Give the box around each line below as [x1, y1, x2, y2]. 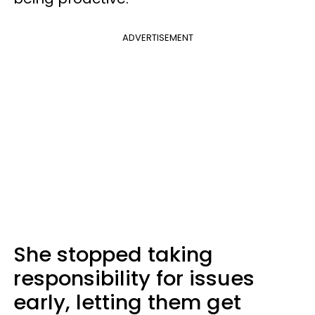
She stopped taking [13, 240, 213, 269]
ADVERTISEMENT [122, 31, 193, 45]
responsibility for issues [13, 264, 255, 293]
